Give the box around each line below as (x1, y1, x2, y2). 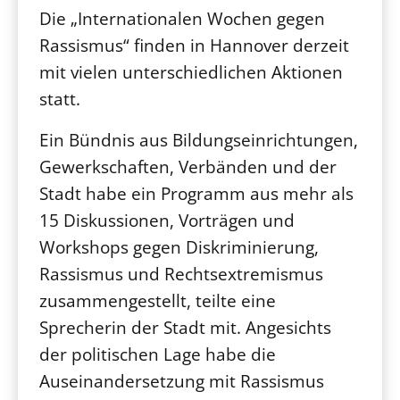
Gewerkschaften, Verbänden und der (39, 154, 337, 179)
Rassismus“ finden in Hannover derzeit (39, 33, 349, 57)
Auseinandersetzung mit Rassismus (39, 369, 324, 393)
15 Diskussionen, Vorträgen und (39, 208, 295, 232)
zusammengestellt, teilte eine (39, 288, 276, 312)
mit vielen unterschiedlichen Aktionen (39, 60, 343, 84)
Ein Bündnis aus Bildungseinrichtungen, (39, 128, 358, 152)
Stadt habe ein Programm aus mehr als (39, 181, 354, 205)
